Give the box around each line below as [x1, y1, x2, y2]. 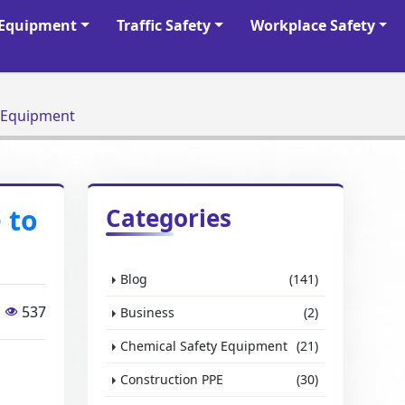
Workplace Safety [250, 15, 375, 35]
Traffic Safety [116, 15, 211, 35]
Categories [106, 202, 232, 234]
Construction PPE [120, 371, 224, 388]
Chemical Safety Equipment [120, 337, 288, 354]
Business [120, 304, 175, 321]
